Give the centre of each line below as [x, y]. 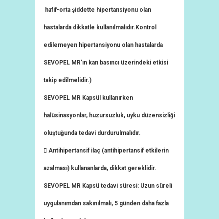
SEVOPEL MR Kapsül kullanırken [88, 98]
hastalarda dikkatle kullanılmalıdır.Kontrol [100, 27]
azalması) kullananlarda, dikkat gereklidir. [100, 168]
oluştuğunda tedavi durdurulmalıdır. [92, 133]
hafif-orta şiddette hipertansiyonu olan [97, 10]
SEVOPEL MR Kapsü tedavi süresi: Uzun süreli [108, 186]
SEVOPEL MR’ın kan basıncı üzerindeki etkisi [106, 63]
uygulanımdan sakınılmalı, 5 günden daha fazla [106, 203]
